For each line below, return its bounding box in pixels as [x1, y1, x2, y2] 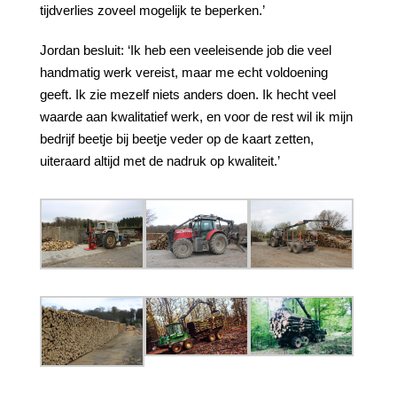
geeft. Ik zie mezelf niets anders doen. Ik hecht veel [40, 87, 336, 102]
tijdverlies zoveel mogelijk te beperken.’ [40, 3, 265, 18]
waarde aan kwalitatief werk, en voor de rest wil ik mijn [40, 109, 353, 124]
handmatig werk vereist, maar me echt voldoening [40, 65, 328, 80]
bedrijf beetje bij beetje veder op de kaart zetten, [40, 131, 314, 146]
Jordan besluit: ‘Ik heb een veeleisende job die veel [40, 43, 331, 58]
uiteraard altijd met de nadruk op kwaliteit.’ [40, 153, 280, 168]
